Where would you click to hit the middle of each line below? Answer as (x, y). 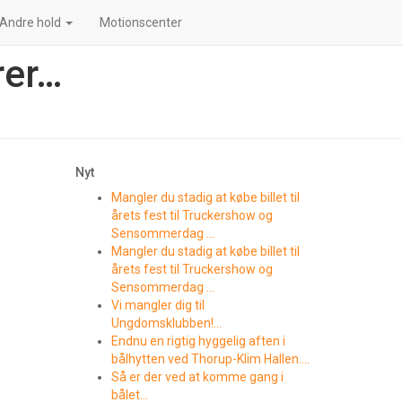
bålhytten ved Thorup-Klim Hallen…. (210, 359)
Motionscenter (141, 22)
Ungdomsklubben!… (166, 323)
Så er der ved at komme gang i (197, 377)
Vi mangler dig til (157, 305)
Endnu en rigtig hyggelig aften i (198, 341)
